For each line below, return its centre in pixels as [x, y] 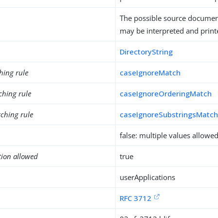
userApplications [148, 177]
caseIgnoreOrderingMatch [166, 93]
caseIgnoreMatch [150, 73]
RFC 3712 [136, 198]
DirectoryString [146, 52]
